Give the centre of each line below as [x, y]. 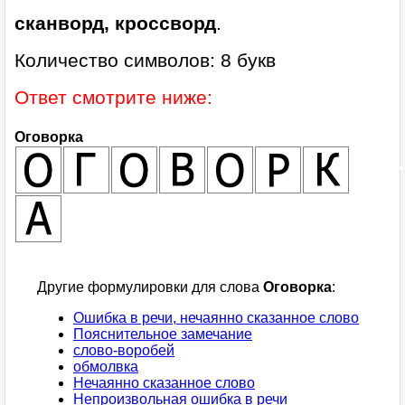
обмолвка [106, 367]
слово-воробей [124, 351]
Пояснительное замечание [163, 334]
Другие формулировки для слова [150, 287]
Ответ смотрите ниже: [113, 98]
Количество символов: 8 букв [145, 61]
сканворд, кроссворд [115, 24]
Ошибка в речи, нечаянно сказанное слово [216, 318]
